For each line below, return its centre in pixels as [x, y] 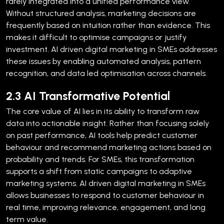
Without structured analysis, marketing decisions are [101, 13]
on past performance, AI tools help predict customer [102, 135]
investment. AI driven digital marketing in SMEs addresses [111, 49]
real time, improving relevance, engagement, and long [106, 207]
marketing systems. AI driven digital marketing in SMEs [106, 183]
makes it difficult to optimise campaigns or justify [96, 37]
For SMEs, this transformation [141, 159]
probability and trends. [46, 159]
